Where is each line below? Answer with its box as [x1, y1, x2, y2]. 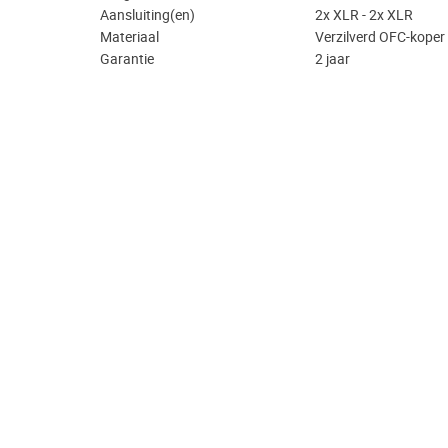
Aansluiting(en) [100, 5, 195, 26]
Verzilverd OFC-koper [315, 27, 445, 48]
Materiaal [100, 27, 159, 48]
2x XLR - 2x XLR [315, 5, 413, 26]
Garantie [100, 49, 154, 70]
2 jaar [315, 49, 350, 70]
